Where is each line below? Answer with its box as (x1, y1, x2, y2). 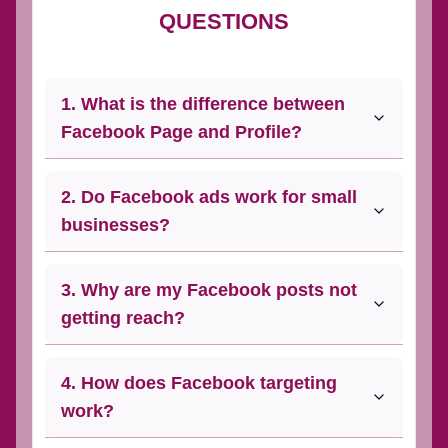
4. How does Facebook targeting (61, 373, 337, 394)
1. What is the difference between (61, 94, 345, 115)
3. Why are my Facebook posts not (61, 280, 357, 301)
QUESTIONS (159, 9, 289, 35)
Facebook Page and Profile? (61, 122, 302, 143)
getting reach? (61, 308, 185, 329)
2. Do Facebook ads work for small (61, 187, 357, 208)
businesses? (61, 215, 170, 236)
